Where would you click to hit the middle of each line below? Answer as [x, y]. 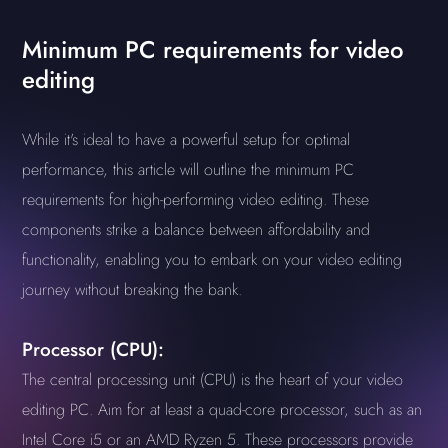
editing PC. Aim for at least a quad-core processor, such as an [222, 409]
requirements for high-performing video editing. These [196, 199]
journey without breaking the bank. [132, 289]
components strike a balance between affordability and [196, 229]
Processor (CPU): [93, 349]
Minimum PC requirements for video [213, 49]
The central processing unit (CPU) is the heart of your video [213, 379]
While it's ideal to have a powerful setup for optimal [186, 139]
